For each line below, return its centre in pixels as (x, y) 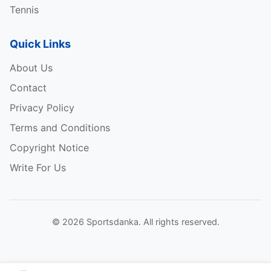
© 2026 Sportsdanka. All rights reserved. (135, 221)
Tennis (24, 9)
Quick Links (40, 44)
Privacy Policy (42, 107)
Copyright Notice (49, 147)
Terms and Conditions (60, 127)
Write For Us (38, 167)
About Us (31, 67)
